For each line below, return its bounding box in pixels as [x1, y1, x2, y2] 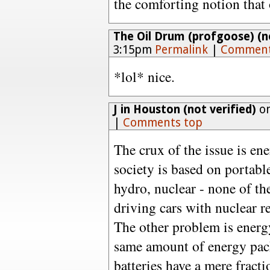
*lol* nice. [114, 67, 175, 86]
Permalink [154, 43, 208, 57]
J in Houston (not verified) [113, 102, 256, 116]
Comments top [122, 116, 202, 130]
